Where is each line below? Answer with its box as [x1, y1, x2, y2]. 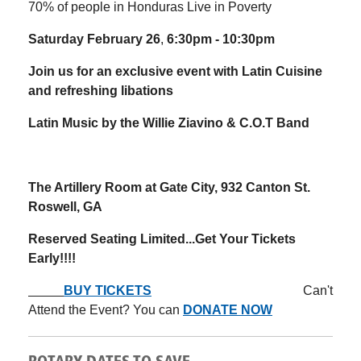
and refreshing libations [28, 83, 173, 98]
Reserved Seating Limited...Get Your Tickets [28, 231, 296, 246]
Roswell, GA [28, 199, 106, 214]
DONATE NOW [183, 302, 272, 317]
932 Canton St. [221, 180, 310, 194]
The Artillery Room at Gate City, [28, 180, 221, 194]
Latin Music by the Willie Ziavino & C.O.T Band [28, 115, 309, 130]
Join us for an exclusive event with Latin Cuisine [28, 64, 322, 78]
